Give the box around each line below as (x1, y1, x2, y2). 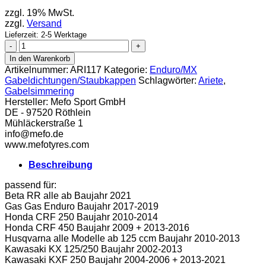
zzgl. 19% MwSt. (5, 7, 74, 18)
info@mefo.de (5, 128, 64, 139)
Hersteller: (5, 96, 50, 107)
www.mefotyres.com (5, 139, 89, 150)
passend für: (5, 179, 56, 190)
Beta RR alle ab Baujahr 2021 (5, 190, 131, 201)
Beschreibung (28, 159, 93, 170)
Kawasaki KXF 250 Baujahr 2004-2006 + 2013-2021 (5, 254, 226, 265)
